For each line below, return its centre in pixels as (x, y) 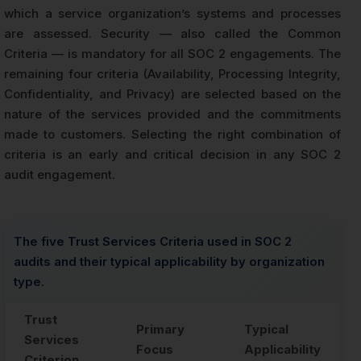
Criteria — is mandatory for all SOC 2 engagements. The (172, 54)
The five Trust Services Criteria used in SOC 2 (153, 242)
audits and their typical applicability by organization (169, 262)
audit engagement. (60, 175)
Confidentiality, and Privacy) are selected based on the (172, 94)
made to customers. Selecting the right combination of (172, 135)
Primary (160, 330)
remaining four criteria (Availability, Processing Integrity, (172, 74)
